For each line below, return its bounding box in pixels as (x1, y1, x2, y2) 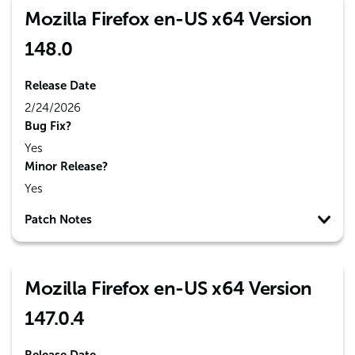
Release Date (25, 78, 96, 93)
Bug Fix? (25, 119, 71, 133)
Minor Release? (25, 159, 108, 174)
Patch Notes (25, 212, 92, 227)
